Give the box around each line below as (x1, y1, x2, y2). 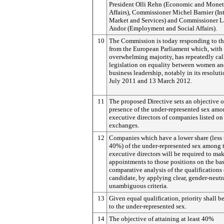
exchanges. (109, 121, 139, 129)
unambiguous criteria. (109, 182, 168, 189)
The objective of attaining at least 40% (109, 215, 214, 222)
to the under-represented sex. (109, 202, 186, 210)
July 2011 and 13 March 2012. (109, 77, 192, 84)
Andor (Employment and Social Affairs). (109, 24, 217, 32)
